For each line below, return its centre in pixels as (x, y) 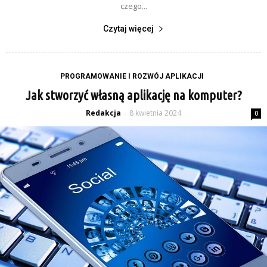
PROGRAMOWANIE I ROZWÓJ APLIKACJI (132, 77)
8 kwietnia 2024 (155, 113)
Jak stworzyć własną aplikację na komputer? (133, 95)
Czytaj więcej (128, 29)
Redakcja (103, 113)
